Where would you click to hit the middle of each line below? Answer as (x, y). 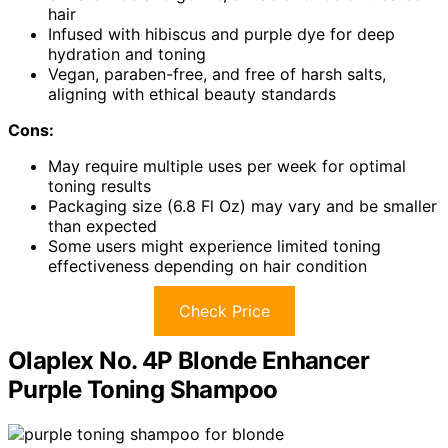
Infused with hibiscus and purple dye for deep (221, 34)
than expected (102, 226)
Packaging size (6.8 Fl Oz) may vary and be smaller (242, 206)
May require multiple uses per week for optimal (227, 166)
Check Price (224, 311)
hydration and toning (127, 54)
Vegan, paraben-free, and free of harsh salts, (217, 74)
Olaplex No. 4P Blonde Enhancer (188, 361)
